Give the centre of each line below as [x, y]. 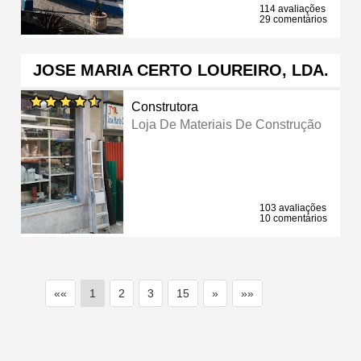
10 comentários [293, 218]
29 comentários [293, 19]
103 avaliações [293, 207]
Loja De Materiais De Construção [227, 124]
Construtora [165, 106]
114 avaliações [293, 8]
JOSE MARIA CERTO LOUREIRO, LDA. [180, 70]
